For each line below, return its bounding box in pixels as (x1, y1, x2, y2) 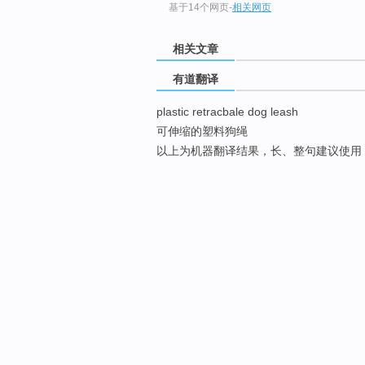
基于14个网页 (169, 2, 229, 14)
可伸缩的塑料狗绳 (156, 125, 248, 139)
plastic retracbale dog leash (156, 105, 298, 119)
